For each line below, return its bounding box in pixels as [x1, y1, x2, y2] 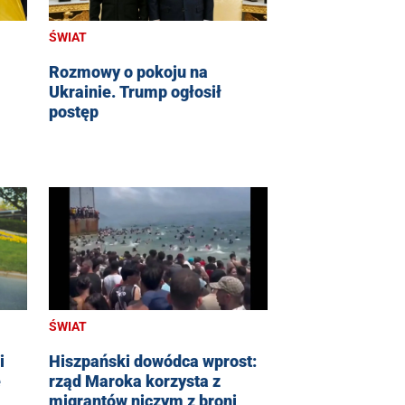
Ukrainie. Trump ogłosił [49, 81, 221, 101]
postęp [49, 101, 99, 121]
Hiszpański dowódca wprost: [49, 352, 257, 372]
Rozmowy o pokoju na [49, 61, 208, 81]
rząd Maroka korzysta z [49, 372, 221, 391]
